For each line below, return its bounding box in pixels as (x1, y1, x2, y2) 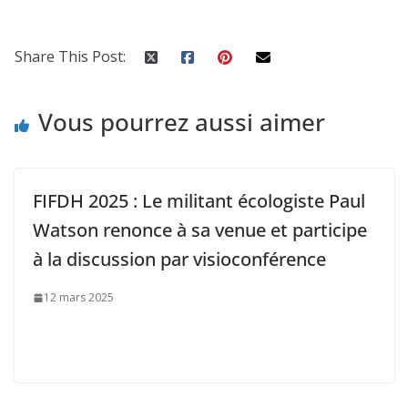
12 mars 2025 (44, 290, 114, 306)
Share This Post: (15, 46, 126, 67)
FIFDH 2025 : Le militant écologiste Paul (33, 189, 365, 214)
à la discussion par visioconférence (33, 247, 326, 272)
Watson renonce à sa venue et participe (33, 218, 367, 243)
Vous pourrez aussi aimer (38, 106, 325, 139)
